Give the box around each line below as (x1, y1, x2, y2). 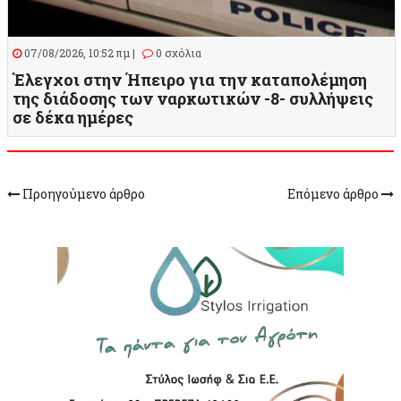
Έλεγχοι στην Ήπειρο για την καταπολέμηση (13, 69, 367, 91)
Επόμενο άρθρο (287, 185, 381, 203)
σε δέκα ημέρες (13, 107, 133, 129)
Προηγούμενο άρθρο (20, 185, 145, 203)
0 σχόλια (153, 46, 201, 61)
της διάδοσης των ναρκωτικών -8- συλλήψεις (13, 88, 373, 110)
